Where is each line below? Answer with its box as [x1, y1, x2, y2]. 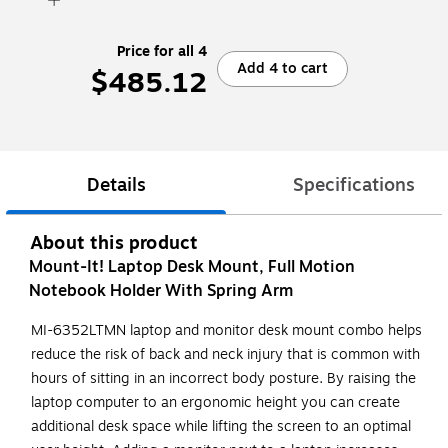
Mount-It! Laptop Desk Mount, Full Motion [29, 255, 355, 280]
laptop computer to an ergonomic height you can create [31, 392, 400, 414]
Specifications [293, 171, 415, 200]
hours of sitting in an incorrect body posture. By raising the [31, 368, 416, 390]
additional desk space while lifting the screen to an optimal [31, 416, 411, 438]
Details [86, 171, 146, 200]
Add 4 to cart [236, 57, 328, 79]
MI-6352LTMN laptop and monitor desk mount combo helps [31, 320, 422, 342]
